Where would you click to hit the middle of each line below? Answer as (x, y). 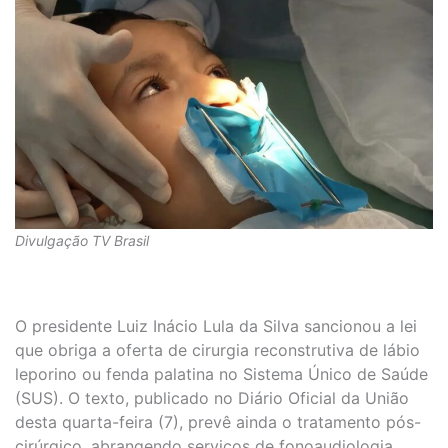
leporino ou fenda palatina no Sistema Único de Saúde (221, 374)
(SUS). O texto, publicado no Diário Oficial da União (212, 398)
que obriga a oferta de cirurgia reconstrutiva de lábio (217, 350)
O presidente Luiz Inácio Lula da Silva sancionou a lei (216, 326)
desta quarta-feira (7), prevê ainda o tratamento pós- (218, 422)
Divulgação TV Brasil (82, 241)
